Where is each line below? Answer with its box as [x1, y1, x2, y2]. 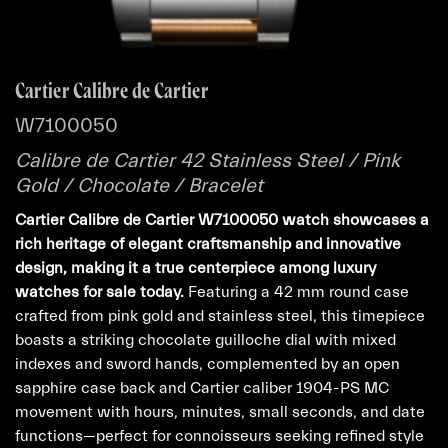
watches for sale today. [15, 282, 184, 301]
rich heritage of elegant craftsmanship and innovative [15, 234, 401, 253]
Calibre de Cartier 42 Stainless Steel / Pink [15, 148, 400, 172]
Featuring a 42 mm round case [184, 282, 409, 301]
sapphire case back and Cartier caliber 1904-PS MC [15, 378, 389, 397]
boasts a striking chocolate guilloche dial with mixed [15, 330, 396, 349]
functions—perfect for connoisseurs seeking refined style [15, 426, 424, 445]
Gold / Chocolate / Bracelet [15, 173, 263, 197]
